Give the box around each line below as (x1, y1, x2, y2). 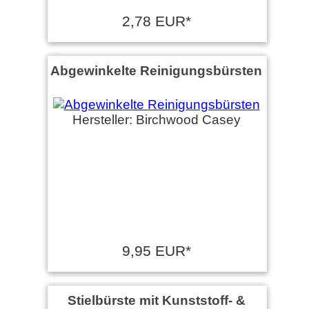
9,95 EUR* (121, 242, 191, 259)
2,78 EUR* (121, 12, 191, 29)
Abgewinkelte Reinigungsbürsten (50, 62, 262, 78)
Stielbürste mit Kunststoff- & (67, 292, 246, 308)
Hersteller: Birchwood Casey (72, 112, 241, 127)
